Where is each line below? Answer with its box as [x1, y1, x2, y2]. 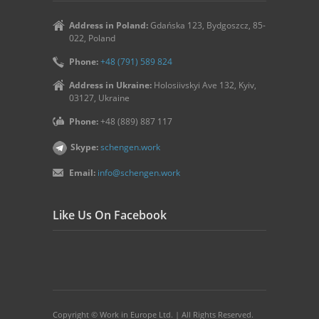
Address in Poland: [69, 19, 148, 31]
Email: [69, 167, 95, 179]
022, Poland [69, 32, 115, 44]
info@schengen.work [98, 167, 180, 179]
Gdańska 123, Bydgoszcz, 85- [148, 19, 266, 31]
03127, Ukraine [69, 92, 130, 104]
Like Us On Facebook [53, 207, 167, 223]
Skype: [70, 141, 98, 153]
